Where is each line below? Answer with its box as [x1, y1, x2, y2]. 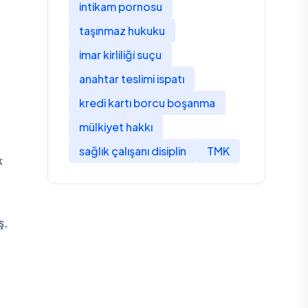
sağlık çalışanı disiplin [78, 144, 186, 158]
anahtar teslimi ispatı [78, 71, 184, 86]
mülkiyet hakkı [78, 120, 153, 134]
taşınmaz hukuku [78, 23, 165, 38]
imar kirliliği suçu [78, 47, 162, 62]
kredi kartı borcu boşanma [78, 96, 215, 110]
